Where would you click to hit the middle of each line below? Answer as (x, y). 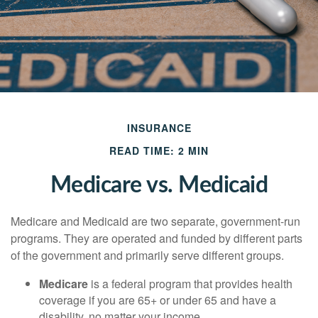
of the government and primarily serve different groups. (147, 255)
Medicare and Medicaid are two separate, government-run (155, 221)
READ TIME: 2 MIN (159, 150)
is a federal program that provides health (190, 283)
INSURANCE (159, 127)
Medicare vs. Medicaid (159, 185)
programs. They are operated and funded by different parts (157, 238)
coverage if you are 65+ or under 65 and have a (158, 300)
